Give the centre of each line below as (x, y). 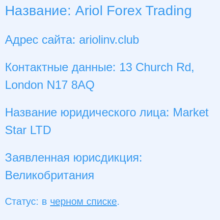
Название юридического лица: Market (107, 112)
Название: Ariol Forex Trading (98, 11)
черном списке (83, 202)
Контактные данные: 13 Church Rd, (100, 67)
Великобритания (50, 175)
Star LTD (28, 130)
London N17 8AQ (50, 85)
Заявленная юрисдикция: (74, 158)
